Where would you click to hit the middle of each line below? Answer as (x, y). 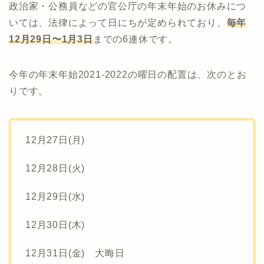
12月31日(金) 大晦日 (75, 253)
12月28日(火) (55, 168)
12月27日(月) (55, 140)
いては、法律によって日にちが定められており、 (118, 22)
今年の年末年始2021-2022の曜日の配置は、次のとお (128, 74)
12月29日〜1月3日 (51, 39)
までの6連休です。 (136, 39)
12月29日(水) (55, 196)
